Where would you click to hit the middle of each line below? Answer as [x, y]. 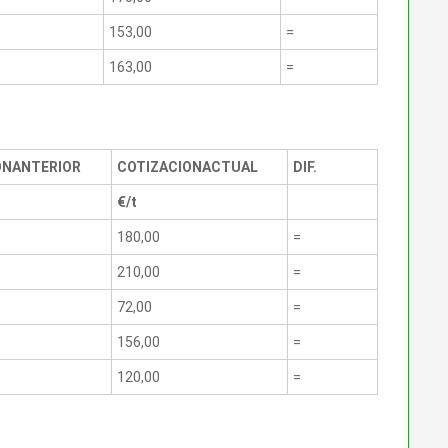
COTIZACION [159, 166]
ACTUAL [230, 166]
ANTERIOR [46, 166]
